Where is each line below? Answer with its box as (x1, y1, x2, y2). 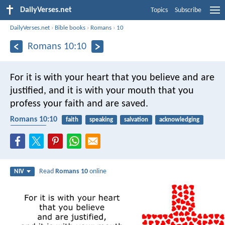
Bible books (55, 24, 86, 31)
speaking (89, 116, 113, 123)
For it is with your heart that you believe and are (10, 72, 214, 83)
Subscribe (175, 7, 201, 14)
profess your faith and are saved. (10, 98, 148, 109)
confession (14, 126, 43, 133)
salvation (124, 116, 148, 123)
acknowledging (159, 116, 200, 123)
